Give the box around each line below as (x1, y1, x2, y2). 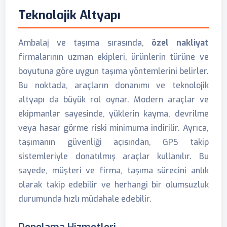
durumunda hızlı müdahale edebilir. (18, 194, 152, 204)
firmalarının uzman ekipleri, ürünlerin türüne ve (18, 52, 209, 62)
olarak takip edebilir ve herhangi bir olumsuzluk (18, 179, 209, 190)
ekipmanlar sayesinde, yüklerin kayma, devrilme (18, 108, 209, 119)
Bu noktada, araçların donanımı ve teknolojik (18, 80, 209, 91)
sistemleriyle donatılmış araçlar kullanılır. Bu (18, 151, 209, 162)
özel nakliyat (151, 37, 209, 48)
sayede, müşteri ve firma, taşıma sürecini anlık (18, 165, 209, 176)
